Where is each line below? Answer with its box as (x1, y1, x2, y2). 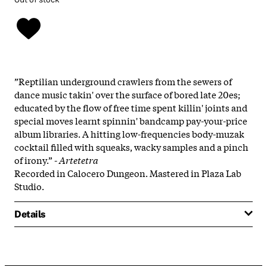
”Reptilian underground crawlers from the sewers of (14, 74, 232, 88)
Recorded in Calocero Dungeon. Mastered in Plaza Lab (14, 166, 241, 179)
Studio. (14, 179, 44, 193)
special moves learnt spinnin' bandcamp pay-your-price (14, 113, 247, 127)
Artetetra (59, 153, 98, 166)
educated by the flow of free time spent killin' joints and (14, 100, 247, 114)
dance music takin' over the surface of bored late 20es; (14, 87, 240, 101)
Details (14, 208, 45, 220)
